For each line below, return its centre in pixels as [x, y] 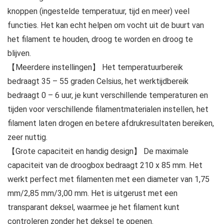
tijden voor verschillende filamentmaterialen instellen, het [108, 109]
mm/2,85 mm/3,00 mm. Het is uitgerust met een [92, 193]
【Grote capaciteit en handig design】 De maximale [98, 151]
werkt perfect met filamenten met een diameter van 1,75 [108, 179]
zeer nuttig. [27, 137]
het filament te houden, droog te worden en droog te [100, 39]
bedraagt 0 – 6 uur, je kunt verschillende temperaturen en [108, 95]
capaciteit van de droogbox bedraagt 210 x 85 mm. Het [105, 165]
